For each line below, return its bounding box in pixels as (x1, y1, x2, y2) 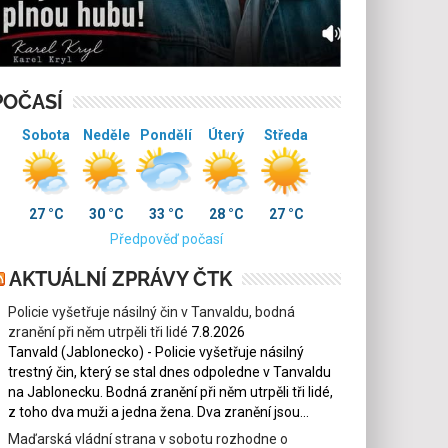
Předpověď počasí (109, 230, 223, 247)
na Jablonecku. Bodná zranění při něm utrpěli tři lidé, (8, 383, 334, 400)
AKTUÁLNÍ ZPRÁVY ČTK (9, 266, 233, 291)
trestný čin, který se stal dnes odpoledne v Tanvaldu (8, 363, 332, 380)
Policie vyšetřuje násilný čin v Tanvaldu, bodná (8, 303, 296, 320)
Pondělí (140, 126, 193, 143)
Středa (264, 126, 309, 143)
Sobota (22, 126, 71, 143)
